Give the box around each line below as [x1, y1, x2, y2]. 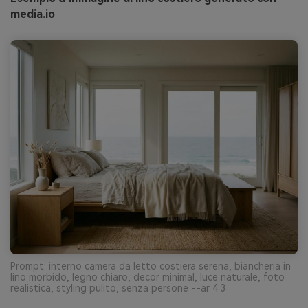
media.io [10, 7, 55, 21]
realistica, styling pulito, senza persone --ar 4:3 [10, 283, 225, 294]
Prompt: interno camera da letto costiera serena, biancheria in [10, 261, 291, 272]
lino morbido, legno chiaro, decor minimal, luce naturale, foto [10, 272, 285, 283]
